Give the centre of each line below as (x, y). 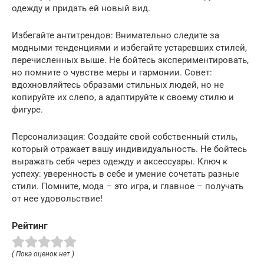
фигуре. (27, 110)
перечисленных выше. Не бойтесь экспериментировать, (130, 60)
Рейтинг (30, 226)
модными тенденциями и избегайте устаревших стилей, (129, 48)
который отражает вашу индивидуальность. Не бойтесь (129, 149)
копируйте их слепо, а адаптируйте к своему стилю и (123, 98)
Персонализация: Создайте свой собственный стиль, (125, 137)
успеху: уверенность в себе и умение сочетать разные (126, 174)
